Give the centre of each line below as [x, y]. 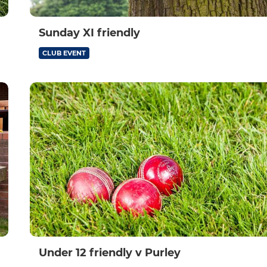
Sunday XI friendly [89, 33]
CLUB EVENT [64, 53]
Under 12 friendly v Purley [110, 253]
